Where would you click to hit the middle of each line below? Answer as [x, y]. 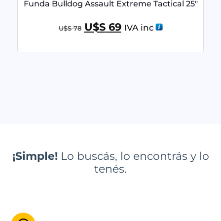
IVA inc [139, 28]
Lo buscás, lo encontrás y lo [133, 156]
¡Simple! [35, 156]
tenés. [110, 169]
